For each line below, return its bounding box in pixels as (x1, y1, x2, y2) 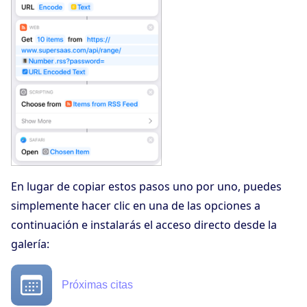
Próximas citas (62, 278, 133, 291)
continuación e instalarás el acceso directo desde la (11, 217, 277, 233)
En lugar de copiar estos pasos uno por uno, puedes (11, 179, 282, 195)
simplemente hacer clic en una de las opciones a (11, 198, 260, 214)
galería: (11, 236, 49, 252)
